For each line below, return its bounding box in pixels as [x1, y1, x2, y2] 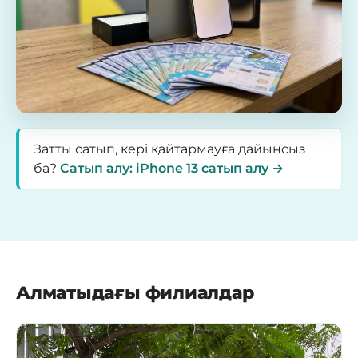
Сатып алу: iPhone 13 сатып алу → [60, 161, 284, 177]
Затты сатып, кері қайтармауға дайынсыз [34, 141, 306, 157]
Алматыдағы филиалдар [16, 282, 254, 304]
